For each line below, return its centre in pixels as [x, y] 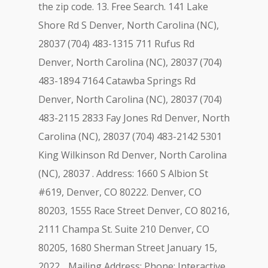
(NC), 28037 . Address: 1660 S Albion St [123, 173]
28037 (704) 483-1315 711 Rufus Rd [116, 44]
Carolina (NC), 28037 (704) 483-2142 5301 [130, 136]
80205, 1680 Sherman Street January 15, [128, 248]
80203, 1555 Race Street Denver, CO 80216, [134, 211]
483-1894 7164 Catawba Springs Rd [117, 81]
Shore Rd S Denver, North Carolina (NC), [129, 25]
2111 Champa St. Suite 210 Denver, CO [124, 229]
